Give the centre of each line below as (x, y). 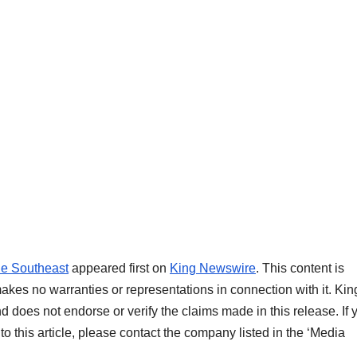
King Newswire (213, 269)
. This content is (300, 269)
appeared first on (119, 269)
